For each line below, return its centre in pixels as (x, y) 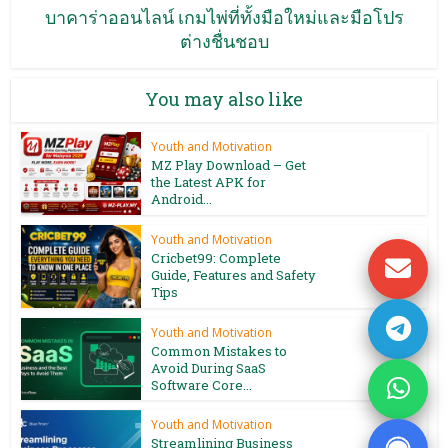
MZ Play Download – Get (229, 165)
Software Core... (202, 384)
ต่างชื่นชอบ (224, 41)
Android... (182, 199)
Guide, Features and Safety (234, 274)
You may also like (224, 99)
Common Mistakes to (219, 350)
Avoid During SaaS (209, 367)
